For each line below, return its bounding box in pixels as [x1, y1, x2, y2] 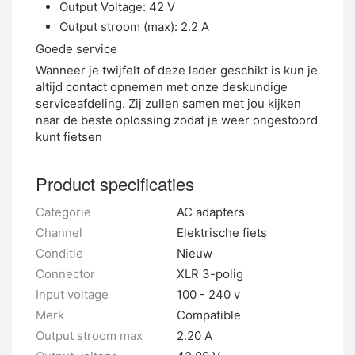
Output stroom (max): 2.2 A [59, 19, 209, 34]
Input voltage [36, 287, 109, 302]
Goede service [36, 41, 117, 56]
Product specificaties [36, 171, 194, 196]
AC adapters [177, 204, 245, 219]
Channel [36, 225, 82, 240]
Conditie [36, 246, 83, 261]
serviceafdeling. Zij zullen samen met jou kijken [36, 96, 301, 111]
